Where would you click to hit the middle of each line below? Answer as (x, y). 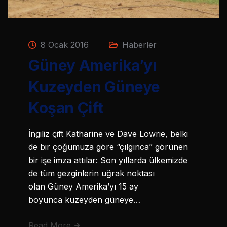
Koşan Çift (66, 108)
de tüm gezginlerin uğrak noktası (91, 174)
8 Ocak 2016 (63, 45)
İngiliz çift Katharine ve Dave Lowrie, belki (108, 134)
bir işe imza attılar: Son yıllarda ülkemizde (108, 160)
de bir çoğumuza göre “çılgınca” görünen (108, 147)
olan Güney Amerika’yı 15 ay (83, 187)
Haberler (139, 45)
